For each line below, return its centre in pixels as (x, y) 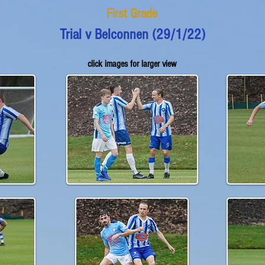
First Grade (132, 14)
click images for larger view (132, 64)
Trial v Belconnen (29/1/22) (132, 34)
